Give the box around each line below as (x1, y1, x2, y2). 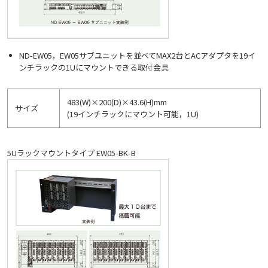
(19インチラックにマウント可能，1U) (67, 108, 199, 120)
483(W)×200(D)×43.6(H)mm (67, 96, 167, 108)
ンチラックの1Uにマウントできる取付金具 (19, 62, 169, 74)
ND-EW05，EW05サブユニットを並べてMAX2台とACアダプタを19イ (19, 50, 255, 62)
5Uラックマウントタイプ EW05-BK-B (7, 147, 136, 159)
